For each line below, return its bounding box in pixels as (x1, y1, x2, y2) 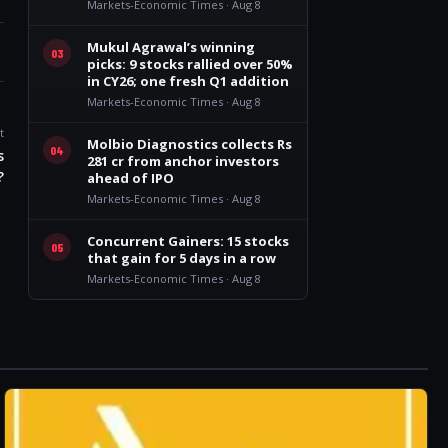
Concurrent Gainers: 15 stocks (87, 232, 289, 250)
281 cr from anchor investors (87, 152, 279, 170)
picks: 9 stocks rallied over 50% (87, 55, 293, 73)
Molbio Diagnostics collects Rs (87, 135, 292, 153)
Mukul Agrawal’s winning (87, 38, 255, 56)
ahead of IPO (87, 169, 174, 187)
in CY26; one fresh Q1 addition (87, 72, 289, 90)
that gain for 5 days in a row (87, 249, 276, 267)
